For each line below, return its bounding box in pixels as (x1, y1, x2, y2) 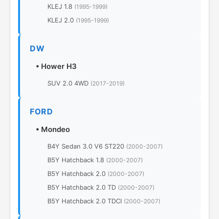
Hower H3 (41, 62, 77, 71)
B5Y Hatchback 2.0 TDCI (47, 197, 124, 205)
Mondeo (41, 125, 70, 134)
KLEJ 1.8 (47, 2, 74, 10)
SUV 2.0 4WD (47, 79, 90, 87)
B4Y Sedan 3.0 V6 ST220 (47, 142, 126, 150)
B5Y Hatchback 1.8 (47, 156, 106, 164)
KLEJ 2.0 (47, 16, 76, 24)
